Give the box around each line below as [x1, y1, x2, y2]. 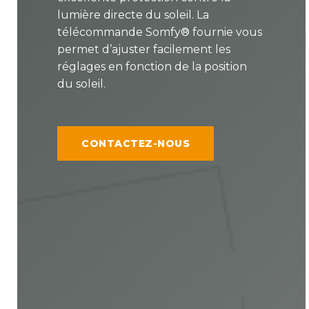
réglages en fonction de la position [57, 60, 248, 74]
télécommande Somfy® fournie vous [57, 26, 263, 39]
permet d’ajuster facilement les [57, 43, 231, 57]
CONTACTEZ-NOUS [81, 137, 190, 150]
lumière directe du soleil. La [57, 8, 210, 22]
